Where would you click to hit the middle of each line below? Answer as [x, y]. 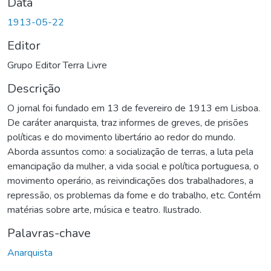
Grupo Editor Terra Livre [57, 65]
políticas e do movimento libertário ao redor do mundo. [121, 137]
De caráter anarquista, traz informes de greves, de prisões [128, 122]
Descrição [34, 88]
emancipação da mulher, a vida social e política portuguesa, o [133, 166]
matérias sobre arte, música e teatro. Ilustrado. [104, 210]
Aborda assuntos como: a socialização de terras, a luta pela [130, 152]
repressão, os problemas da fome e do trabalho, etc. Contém [134, 195]
